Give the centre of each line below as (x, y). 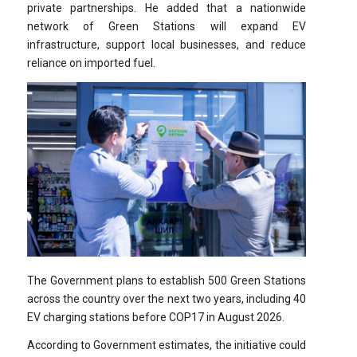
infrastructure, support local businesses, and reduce (167, 45)
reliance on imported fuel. (91, 63)
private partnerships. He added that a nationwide (167, 8)
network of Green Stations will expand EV (167, 27)
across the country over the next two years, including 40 (167, 299)
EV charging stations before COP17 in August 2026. (155, 318)
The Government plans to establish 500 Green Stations (167, 281)
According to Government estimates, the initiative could (167, 345)
